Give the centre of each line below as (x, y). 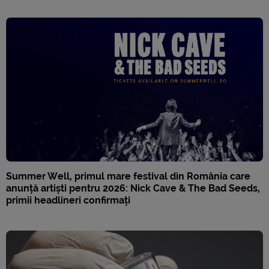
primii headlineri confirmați (68, 201)
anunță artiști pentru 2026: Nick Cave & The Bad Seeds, (133, 189)
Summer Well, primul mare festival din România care (128, 177)
